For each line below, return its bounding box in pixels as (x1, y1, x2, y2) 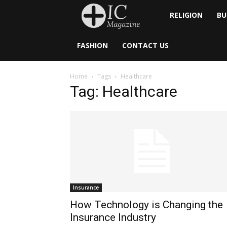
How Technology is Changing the (70, 199, 223, 211)
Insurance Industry (70, 211, 156, 223)
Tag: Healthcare (70, 83, 177, 100)
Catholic (162, 40, 189, 50)
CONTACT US (122, 41, 169, 50)
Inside (162, 10, 182, 19)
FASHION (77, 41, 108, 50)
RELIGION (170, 10, 203, 20)
